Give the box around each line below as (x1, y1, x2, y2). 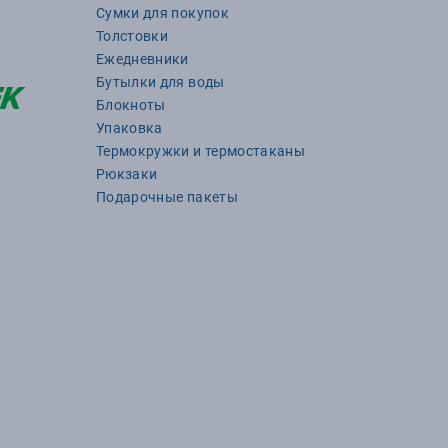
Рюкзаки (96, 166, 158, 182)
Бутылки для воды (96, 74, 225, 90)
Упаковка (96, 120, 163, 136)
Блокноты (96, 97, 166, 113)
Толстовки (96, 28, 169, 44)
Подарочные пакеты (96, 189, 238, 205)
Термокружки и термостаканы (96, 143, 306, 159)
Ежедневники (96, 51, 189, 67)
